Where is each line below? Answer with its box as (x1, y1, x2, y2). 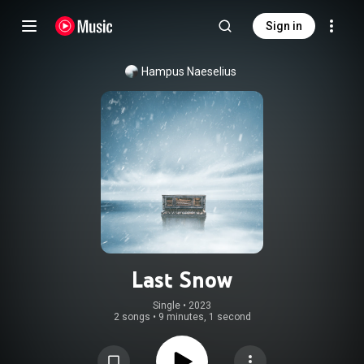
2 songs (113, 311, 150, 323)
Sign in (266, 19, 302, 32)
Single (153, 300, 180, 311)
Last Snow (132, 266, 232, 293)
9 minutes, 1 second (158, 311, 251, 323)
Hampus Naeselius (141, 65, 236, 78)
